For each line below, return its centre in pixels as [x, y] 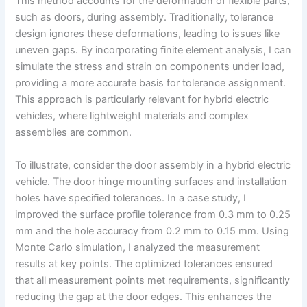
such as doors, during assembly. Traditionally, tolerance [145, 17]
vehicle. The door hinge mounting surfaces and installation [151, 181]
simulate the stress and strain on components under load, [150, 67]
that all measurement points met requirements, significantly [153, 280]
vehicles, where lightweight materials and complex [132, 116]
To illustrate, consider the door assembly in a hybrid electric [153, 165]
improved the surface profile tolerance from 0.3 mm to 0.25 [153, 214]
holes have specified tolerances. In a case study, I [131, 198]
